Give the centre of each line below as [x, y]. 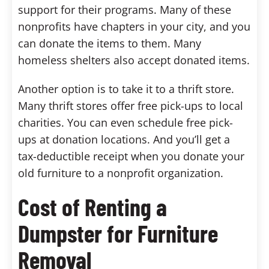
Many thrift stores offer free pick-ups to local [131, 105]
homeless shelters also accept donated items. [134, 60]
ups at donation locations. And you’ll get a [124, 139]
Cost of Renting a [92, 206]
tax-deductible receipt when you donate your [131, 156]
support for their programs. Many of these [125, 9]
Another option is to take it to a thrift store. [126, 89]
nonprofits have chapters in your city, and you [134, 26]
